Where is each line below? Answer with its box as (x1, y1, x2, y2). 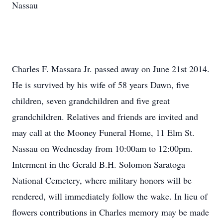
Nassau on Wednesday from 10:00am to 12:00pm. (12, 142, 193, 154)
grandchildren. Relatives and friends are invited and (12, 111, 198, 122)
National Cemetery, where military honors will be (12, 174, 192, 186)
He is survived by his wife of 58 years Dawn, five (12, 79, 189, 91)
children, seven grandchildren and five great (12, 95, 170, 107)
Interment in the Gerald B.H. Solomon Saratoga (12, 158, 185, 170)
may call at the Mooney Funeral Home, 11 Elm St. (12, 126, 195, 138)
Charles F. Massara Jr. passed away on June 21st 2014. (12, 63, 210, 75)
